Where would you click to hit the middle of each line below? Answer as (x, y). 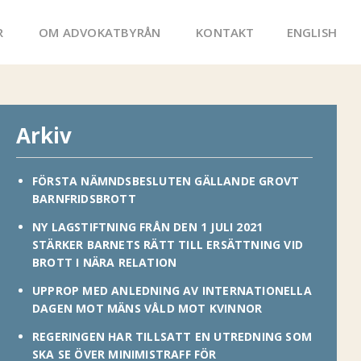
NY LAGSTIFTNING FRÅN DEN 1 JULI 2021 (148, 227)
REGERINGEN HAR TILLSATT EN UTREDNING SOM (172, 336)
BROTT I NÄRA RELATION (105, 262)
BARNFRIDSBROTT (84, 199)
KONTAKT (225, 32)
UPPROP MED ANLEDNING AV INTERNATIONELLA (172, 290)
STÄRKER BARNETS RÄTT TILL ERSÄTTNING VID (168, 245)
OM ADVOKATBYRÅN (100, 32)
